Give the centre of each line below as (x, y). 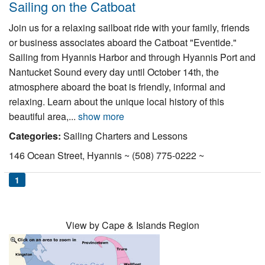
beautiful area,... (43, 116)
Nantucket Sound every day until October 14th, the (114, 72)
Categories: (35, 135)
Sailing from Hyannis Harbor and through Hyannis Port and (132, 57)
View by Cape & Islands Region (132, 225)
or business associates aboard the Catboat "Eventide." (123, 42)
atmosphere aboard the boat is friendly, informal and (117, 86)
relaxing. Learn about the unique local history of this (117, 101)
